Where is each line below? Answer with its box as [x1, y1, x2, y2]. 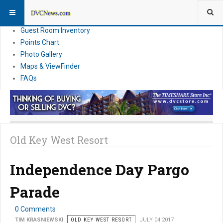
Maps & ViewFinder [20, 62, 80, 70]
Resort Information [20, 2, 80, 10]
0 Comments [15, 205, 56, 214]
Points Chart [20, 38, 59, 46]
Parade [10, 182, 60, 202]
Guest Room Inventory [20, 26, 90, 34]
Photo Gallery [20, 50, 62, 58]
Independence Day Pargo [10, 160, 189, 180]
